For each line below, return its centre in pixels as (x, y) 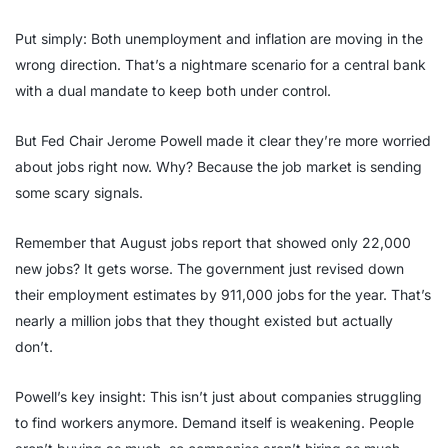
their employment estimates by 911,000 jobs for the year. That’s (223, 295)
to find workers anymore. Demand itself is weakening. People (214, 423)
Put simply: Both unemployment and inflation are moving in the (219, 39)
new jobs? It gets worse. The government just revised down (209, 269)
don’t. (34, 347)
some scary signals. (79, 193)
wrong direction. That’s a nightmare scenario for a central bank (220, 65)
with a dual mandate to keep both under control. (173, 91)
